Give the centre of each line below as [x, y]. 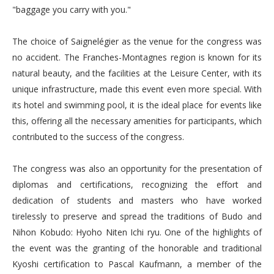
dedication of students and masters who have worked [137, 200]
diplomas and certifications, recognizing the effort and [137, 184]
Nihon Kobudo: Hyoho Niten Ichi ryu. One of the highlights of [137, 232]
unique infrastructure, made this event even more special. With [137, 89]
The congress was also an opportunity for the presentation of [137, 168]
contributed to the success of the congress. [98, 137]
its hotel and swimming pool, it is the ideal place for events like [137, 105]
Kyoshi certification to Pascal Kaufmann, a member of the [137, 264]
